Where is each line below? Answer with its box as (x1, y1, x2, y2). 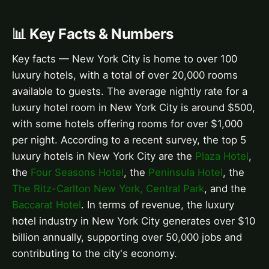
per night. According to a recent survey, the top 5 (12, 133, 246, 146)
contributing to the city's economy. (12, 247, 177, 259)
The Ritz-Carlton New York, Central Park (12, 182, 204, 195)
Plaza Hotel (195, 150, 249, 162)
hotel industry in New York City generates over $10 (12, 214, 255, 227)
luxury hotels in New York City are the (12, 150, 195, 162)
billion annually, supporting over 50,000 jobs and (12, 231, 242, 243)
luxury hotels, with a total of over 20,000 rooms (12, 68, 238, 81)
